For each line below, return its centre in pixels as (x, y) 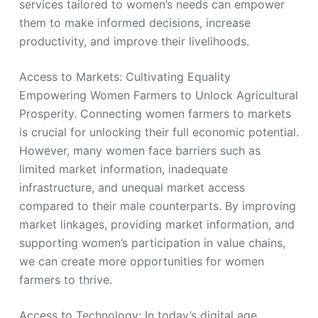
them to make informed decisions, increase (135, 22)
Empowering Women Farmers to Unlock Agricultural (158, 95)
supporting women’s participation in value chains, (152, 242)
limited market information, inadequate (123, 169)
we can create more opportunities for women (141, 261)
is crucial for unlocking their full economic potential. (159, 132)
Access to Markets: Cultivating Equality (125, 76)
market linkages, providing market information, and (157, 224)
